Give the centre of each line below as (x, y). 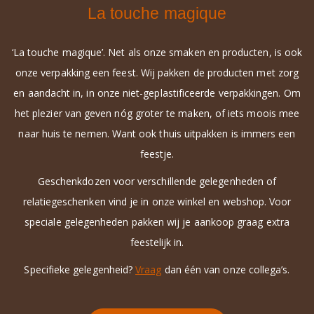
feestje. (157, 154)
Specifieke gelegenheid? (80, 270)
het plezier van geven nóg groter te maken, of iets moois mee (157, 114)
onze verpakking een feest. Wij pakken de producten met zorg (157, 73)
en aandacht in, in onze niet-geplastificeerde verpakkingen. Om (157, 93)
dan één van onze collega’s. (227, 270)
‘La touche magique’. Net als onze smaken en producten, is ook (157, 53)
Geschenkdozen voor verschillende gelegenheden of (157, 182)
